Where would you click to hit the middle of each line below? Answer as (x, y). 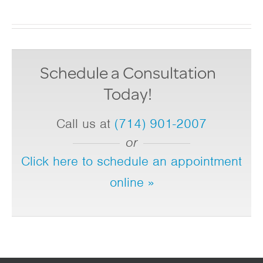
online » (131, 182)
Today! (128, 94)
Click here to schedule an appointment (131, 161)
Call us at (85, 124)
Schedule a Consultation (128, 73)
